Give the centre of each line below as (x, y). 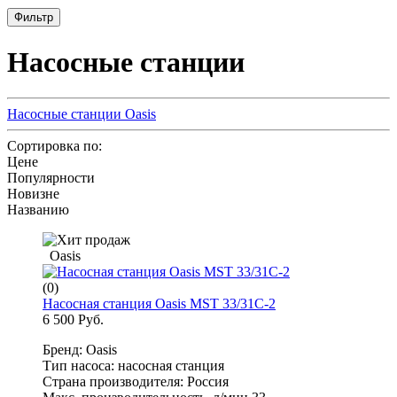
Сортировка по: (54, 146)
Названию (38, 210)
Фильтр (34, 18)
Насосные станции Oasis (82, 114)
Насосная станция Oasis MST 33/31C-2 (159, 304)
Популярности (51, 178)
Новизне (33, 194)
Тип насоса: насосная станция (133, 366)
